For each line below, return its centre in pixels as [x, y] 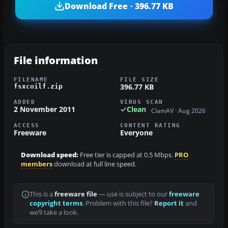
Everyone [136, 132]
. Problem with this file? [118, 203]
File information [56, 61]
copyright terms [56, 203]
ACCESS [27, 125]
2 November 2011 [45, 109]
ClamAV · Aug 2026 [178, 110]
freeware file [76, 194]
